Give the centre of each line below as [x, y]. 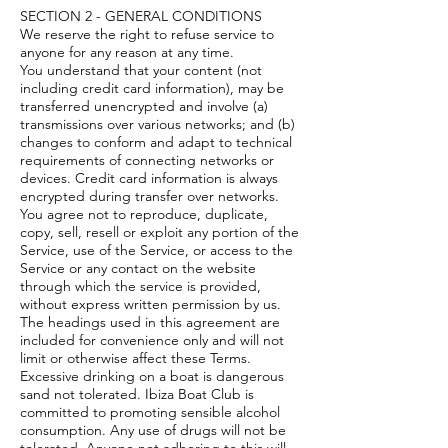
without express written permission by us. [152, 304]
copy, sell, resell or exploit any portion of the [159, 232]
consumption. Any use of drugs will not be [153, 430]
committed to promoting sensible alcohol [150, 412]
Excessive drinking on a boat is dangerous [152, 376]
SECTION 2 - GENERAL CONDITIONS [143, 16]
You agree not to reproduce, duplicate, [144, 214]
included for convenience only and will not [152, 340]
